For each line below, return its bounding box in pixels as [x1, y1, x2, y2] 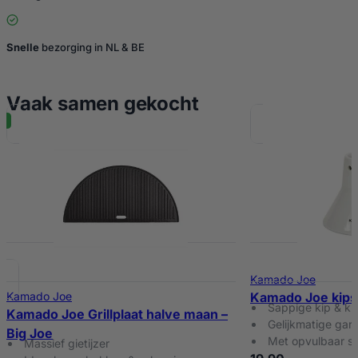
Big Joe [6, 324, 53, 341]
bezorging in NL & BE [42, 40, 145, 54]
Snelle [6, 40, 42, 54]
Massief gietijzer [24, 336, 109, 351]
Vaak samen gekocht [6, 91, 199, 115]
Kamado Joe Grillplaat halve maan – [6, 305, 228, 322]
